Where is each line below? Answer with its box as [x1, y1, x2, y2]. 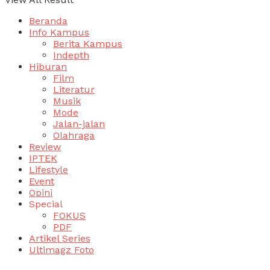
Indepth [53, 49, 89, 61]
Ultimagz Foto [29, 244, 94, 256]
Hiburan [29, 61, 67, 73]
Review [29, 141, 61, 153]
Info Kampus [29, 27, 89, 39]
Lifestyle [29, 164, 68, 176]
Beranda [29, 15, 67, 27]
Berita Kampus [53, 38, 122, 50]
